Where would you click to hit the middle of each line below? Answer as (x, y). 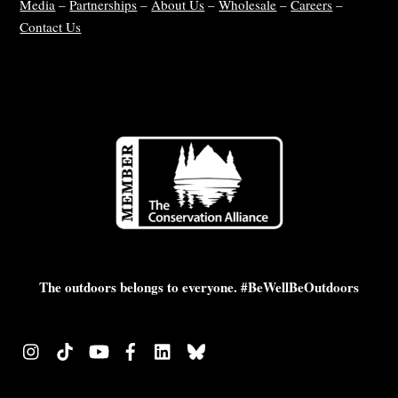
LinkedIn (201, 347)
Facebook (169, 347)
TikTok (97, 347)
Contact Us (51, 27)
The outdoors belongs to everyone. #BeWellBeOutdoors (199, 287)
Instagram (72, 347)
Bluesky (231, 347)
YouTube (135, 347)
